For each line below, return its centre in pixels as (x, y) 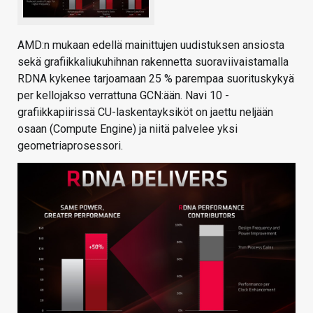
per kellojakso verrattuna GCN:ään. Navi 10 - (123, 95)
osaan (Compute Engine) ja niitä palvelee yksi (128, 129)
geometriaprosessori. (70, 145)
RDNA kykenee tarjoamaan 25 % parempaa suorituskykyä (156, 78)
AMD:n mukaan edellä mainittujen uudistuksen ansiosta (151, 45)
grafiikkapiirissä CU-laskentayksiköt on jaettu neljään (145, 112)
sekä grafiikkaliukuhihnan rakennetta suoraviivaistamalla (153, 61)
